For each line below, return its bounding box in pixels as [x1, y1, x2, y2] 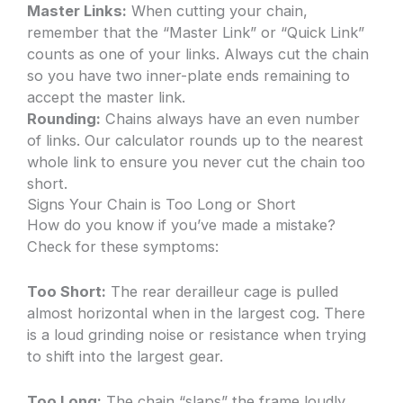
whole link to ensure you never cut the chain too [27, 152, 366, 171]
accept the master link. [27, 87, 186, 106]
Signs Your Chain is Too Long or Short [27, 194, 297, 213]
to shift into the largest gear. [27, 347, 224, 366]
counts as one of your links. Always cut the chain [27, 44, 370, 63]
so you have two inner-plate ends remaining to [27, 66, 351, 85]
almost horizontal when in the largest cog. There [27, 304, 366, 323]
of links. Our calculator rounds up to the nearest [27, 130, 364, 149]
